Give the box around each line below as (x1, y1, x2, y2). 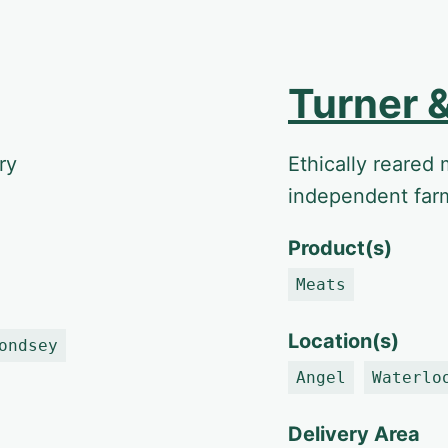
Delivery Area (288, 422, 420, 446)
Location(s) (288, 329, 399, 353)
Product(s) (288, 236, 392, 260)
